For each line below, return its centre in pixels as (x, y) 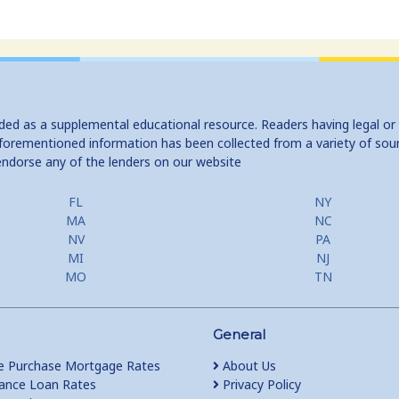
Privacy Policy (260, 384)
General (239, 334)
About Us (247, 366)
